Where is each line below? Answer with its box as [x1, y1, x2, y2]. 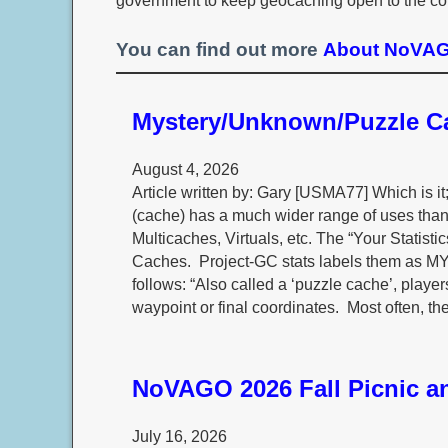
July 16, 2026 [131, 428, 227, 446]
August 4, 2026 [131, 161, 239, 179]
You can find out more [116, 38, 324, 60]
